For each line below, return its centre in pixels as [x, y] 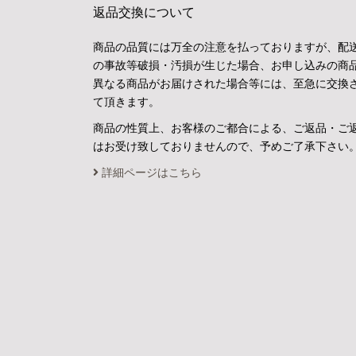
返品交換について [144, 12]
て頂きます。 [126, 102]
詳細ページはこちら [150, 172]
